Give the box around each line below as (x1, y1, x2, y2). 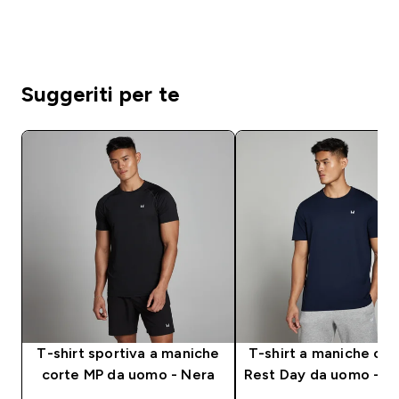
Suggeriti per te (21, 81, 180, 106)
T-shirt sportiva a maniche (37, 345, 220, 361)
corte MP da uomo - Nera (41, 366, 216, 382)
